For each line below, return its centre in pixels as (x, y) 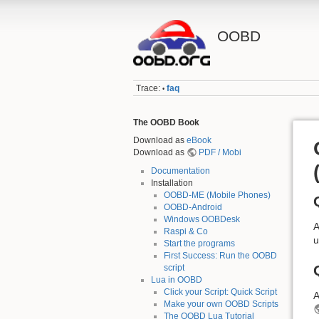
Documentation (180, 171)
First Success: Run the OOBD (220, 255)
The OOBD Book (166, 122)
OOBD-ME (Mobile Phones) (217, 195)
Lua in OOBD (176, 279)
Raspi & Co (185, 231)
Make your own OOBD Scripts (221, 304)
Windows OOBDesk (202, 219)
